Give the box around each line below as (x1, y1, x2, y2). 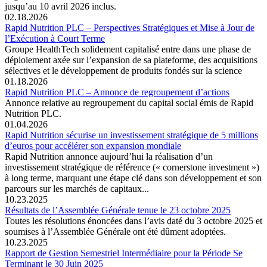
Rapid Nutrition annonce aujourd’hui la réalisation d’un (5, 151, 213, 162)
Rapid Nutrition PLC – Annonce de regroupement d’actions (5, 86, 229, 97)
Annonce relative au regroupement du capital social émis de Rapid (5, 97, 253, 108)
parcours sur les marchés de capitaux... (5, 183, 149, 194)
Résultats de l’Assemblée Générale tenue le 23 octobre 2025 (5, 204, 231, 215)
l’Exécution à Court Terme (5, 33, 105, 44)
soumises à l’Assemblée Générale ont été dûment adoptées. (5, 226, 226, 237)
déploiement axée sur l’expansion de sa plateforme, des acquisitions (5, 54, 257, 65)
